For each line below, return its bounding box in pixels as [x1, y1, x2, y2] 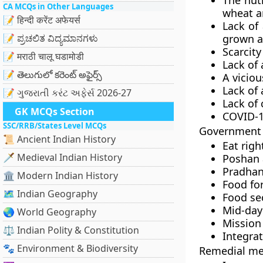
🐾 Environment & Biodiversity [3, 242, 138, 255]
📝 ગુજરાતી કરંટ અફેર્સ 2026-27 [3, 86, 131, 99]
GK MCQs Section [15, 105, 95, 118]
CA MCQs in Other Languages [3, 1, 113, 12]
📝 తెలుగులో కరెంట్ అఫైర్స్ [3, 68, 102, 81]
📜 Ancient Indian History [3, 133, 116, 146]
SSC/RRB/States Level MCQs [3, 120, 106, 131]
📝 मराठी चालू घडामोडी [3, 50, 84, 63]
